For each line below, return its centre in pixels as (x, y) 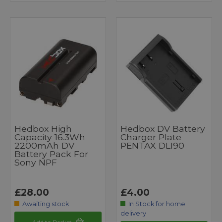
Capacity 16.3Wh (50, 137)
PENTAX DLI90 (152, 145)
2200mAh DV (44, 145)
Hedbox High (43, 128)
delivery (133, 213)
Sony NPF (36, 162)
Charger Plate (151, 137)
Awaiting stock (46, 204)
